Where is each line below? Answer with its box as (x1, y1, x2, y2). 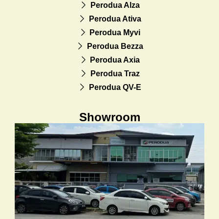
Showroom (79, 110, 140, 124)
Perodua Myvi (89, 28, 141, 37)
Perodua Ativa (88, 15, 141, 23)
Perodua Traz (90, 69, 140, 78)
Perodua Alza (90, 1, 140, 10)
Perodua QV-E (88, 83, 141, 92)
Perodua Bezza (87, 42, 143, 51)
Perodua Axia (90, 56, 140, 65)
